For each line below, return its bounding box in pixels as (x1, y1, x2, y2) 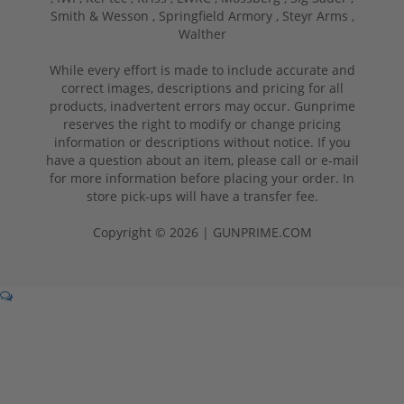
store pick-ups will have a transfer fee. (86, 187, 318, 205)
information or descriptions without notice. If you (53, 133, 351, 151)
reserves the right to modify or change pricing (63, 115, 341, 133)
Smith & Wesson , (50, 6, 159, 24)
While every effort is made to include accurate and (49, 60, 355, 78)
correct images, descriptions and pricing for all (60, 78, 344, 96)
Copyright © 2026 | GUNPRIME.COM (92, 223, 312, 241)
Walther (178, 24, 226, 42)
